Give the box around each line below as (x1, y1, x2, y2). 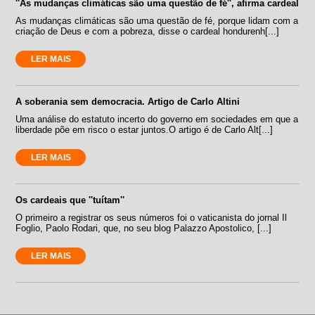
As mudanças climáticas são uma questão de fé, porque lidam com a (15, 15, 299, 26)
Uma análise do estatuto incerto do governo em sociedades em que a (15, 113, 299, 124)
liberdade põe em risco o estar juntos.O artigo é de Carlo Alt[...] (15, 124, 274, 135)
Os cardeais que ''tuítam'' (15, 194, 125, 205)
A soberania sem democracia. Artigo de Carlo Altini (15, 96, 240, 107)
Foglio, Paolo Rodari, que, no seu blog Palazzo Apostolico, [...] (15, 222, 272, 233)
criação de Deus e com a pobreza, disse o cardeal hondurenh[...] (15, 25, 280, 37)
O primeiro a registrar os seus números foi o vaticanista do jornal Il (15, 212, 288, 223)
